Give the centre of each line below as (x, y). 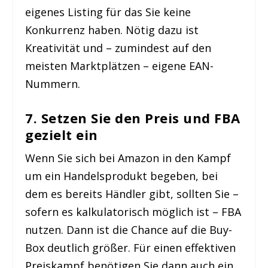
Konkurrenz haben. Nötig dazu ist (112, 30)
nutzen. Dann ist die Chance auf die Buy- (129, 230)
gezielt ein (62, 135)
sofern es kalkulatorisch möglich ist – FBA (133, 212)
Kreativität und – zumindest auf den (118, 48)
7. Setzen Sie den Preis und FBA (133, 118)
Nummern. (53, 83)
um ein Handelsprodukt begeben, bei (122, 176)
